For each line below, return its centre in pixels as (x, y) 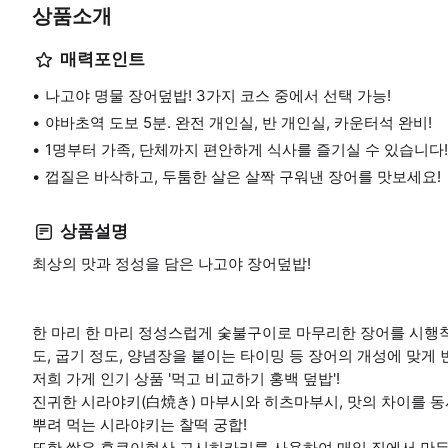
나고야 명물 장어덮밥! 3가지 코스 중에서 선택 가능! (218, 95)
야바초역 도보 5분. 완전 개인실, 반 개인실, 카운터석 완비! (238, 122)
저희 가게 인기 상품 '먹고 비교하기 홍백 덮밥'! (186, 378)
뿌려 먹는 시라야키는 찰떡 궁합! (139, 424)
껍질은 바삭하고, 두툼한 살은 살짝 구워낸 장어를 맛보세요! (243, 176)
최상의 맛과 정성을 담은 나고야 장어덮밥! (171, 263)
